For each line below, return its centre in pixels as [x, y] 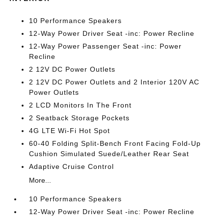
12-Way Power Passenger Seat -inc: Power [106, 46]
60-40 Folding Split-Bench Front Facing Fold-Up [115, 143]
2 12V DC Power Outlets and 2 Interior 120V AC [114, 82]
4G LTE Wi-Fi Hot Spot [70, 131]
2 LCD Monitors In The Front [81, 105]
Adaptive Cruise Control [72, 166]
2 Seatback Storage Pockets [80, 118]
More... [40, 180]
